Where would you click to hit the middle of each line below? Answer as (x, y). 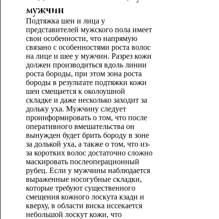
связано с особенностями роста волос (88, 47)
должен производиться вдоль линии (86, 65)
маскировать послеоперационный (82, 162)
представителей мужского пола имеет (89, 30)
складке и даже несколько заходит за (86, 100)
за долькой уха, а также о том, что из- (88, 144)
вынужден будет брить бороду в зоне (87, 135)
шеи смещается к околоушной (75, 91)
